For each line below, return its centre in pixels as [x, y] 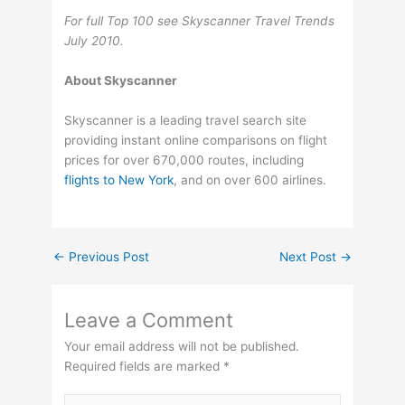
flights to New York [119, 179]
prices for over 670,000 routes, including [184, 160]
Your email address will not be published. [182, 346]
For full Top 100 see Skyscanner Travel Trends [200, 20]
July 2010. [94, 40]
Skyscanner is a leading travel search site [186, 120]
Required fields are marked [144, 366]
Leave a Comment [149, 320]
